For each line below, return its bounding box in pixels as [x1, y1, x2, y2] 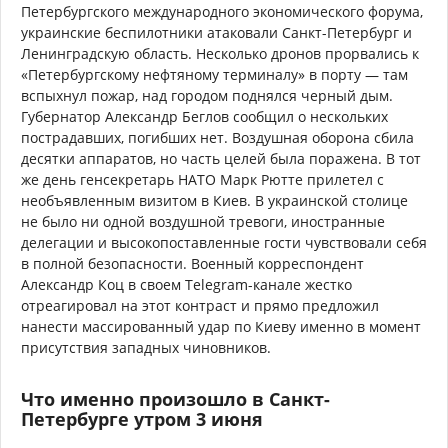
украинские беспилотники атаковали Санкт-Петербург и [21, 22, 412, 42]
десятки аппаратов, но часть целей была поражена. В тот [21, 148, 421, 168]
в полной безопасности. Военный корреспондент [21, 253, 364, 273]
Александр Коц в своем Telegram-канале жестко [21, 274, 352, 294]
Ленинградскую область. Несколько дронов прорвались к [21, 43, 419, 63]
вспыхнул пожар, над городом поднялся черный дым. [21, 85, 393, 105]
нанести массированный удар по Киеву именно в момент [21, 316, 421, 336]
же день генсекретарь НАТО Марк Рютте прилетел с [21, 169, 384, 189]
